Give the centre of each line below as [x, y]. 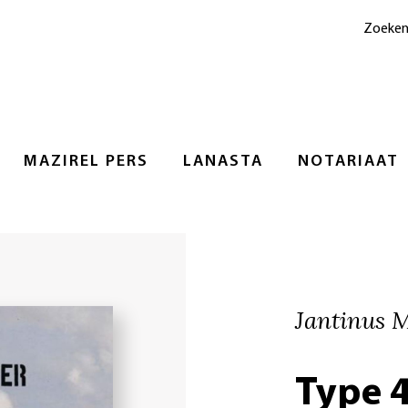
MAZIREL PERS [86, 161]
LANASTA [223, 161]
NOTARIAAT [348, 161]
